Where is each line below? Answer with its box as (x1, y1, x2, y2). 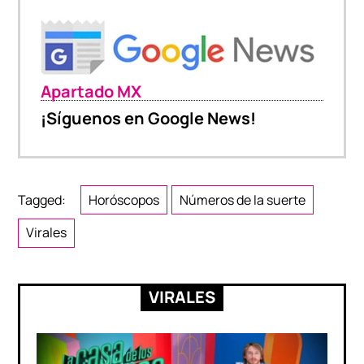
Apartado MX (41, 80, 142, 103)
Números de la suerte (179, 190, 305, 209)
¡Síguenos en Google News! (41, 107, 257, 130)
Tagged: (18, 190, 67, 209)
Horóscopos (89, 190, 160, 209)
